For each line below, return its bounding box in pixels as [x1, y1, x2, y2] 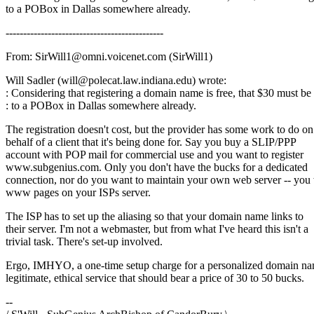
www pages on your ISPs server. [6, 186, 151, 199]
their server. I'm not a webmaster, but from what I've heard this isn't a [6, 223, 308, 235]
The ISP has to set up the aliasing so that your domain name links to [6, 210, 303, 223]
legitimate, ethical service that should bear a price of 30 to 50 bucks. [6, 272, 304, 285]
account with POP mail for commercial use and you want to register [6, 149, 303, 161]
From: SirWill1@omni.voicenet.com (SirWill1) [6, 50, 212, 63]
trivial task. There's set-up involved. [6, 235, 163, 248]
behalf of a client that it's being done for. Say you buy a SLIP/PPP [6, 136, 296, 149]
